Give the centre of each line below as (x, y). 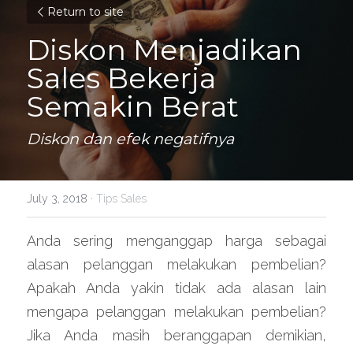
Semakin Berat (133, 106)
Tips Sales (121, 199)
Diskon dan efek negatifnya (130, 139)
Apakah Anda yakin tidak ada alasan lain (176, 288)
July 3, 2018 (57, 199)
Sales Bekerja (121, 78)
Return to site (85, 12)
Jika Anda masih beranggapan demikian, (176, 335)
